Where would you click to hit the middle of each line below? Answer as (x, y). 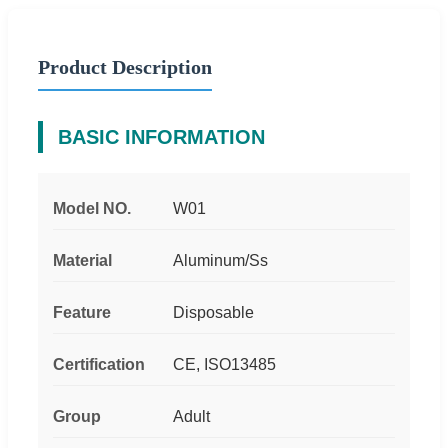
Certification (99, 364)
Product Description (125, 66)
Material (82, 260)
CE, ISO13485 (224, 364)
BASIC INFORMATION (161, 136)
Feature (82, 312)
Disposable (213, 312)
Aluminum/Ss (220, 260)
